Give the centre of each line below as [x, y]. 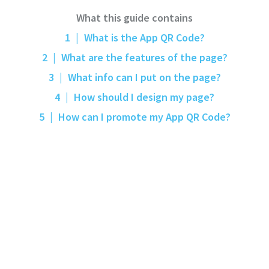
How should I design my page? [143, 97]
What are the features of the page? [143, 57]
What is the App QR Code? [143, 38]
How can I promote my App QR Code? [143, 117]
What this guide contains [134, 18]
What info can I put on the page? [143, 77]
